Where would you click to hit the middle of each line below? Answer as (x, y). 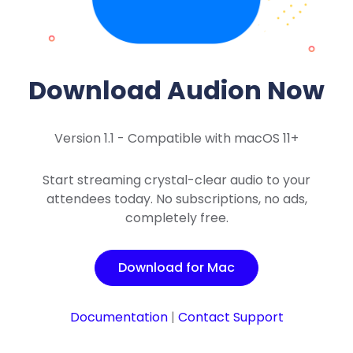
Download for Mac (176, 268)
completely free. (176, 217)
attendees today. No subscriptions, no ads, (176, 199)
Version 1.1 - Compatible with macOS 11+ (176, 138)
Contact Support (230, 318)
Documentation (119, 318)
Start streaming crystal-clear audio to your (176, 180)
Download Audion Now (176, 91)
